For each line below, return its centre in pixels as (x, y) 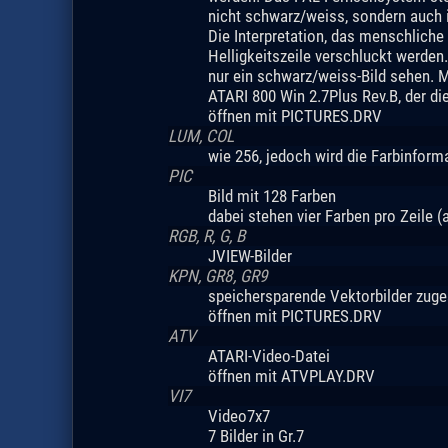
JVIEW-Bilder (249, 255)
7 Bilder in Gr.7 (255, 435)
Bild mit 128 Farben (271, 195)
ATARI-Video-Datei (268, 355)
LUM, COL (200, 135)
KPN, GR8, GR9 (217, 275)
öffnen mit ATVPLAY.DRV (291, 375)
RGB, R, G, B (206, 235)
